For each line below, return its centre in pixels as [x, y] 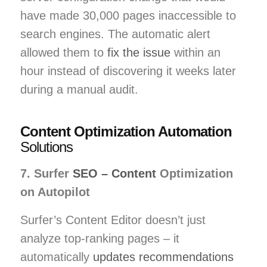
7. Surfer [46, 173]
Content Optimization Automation [126, 131]
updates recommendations [163, 257]
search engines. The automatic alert [115, 34]
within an [195, 52]
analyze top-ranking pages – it [100, 238]
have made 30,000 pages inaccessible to [128, 15]
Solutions [47, 147]
